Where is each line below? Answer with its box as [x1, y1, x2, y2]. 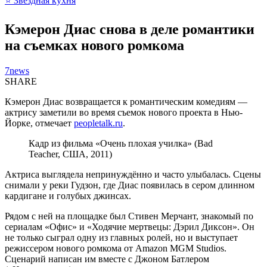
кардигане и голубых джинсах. [5, 190, 131, 201]
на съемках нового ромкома [5, 37, 184, 53]
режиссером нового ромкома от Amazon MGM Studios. [5, 243, 226, 253]
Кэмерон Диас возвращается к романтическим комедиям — [5, 96, 247, 107]
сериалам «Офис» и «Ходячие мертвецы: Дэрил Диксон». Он [5, 221, 254, 232]
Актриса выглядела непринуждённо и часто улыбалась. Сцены [5, 169, 261, 179]
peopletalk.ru [74, 117, 123, 128]
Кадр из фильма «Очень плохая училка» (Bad [29, 138, 213, 148]
